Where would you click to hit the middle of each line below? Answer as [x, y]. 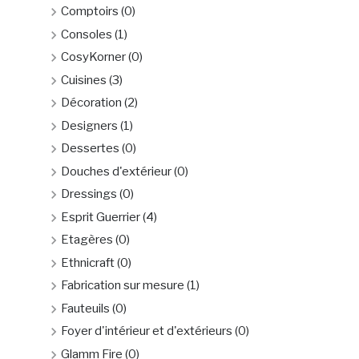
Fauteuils [85, 308]
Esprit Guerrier [101, 217]
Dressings [89, 194]
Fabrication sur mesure [123, 285]
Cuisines [84, 80]
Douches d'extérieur [116, 171]
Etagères [87, 240]
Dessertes [90, 148]
